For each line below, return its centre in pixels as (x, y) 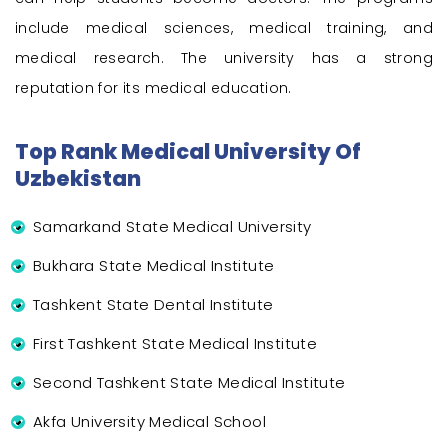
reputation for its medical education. (153, 88)
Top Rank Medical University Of (188, 152)
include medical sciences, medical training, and (224, 28)
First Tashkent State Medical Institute (175, 344)
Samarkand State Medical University (172, 227)
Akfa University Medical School (149, 422)
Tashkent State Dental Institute (153, 305)
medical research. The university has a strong (224, 58)
